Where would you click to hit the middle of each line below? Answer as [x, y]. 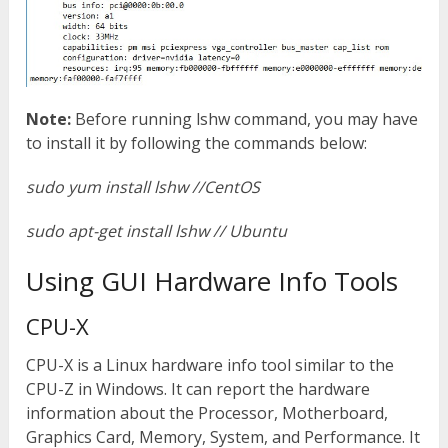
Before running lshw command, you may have [245, 119]
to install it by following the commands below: [197, 143]
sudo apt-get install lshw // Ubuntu [157, 231]
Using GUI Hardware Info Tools [212, 281]
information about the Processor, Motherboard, [207, 413]
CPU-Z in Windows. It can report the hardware [198, 389]
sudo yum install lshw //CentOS [143, 187]
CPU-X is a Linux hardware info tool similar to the [210, 365]
